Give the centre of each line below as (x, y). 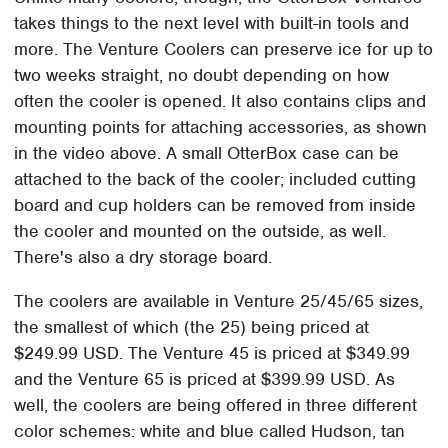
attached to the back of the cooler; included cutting (215, 178)
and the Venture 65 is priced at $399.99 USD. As (205, 378)
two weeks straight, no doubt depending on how (202, 74)
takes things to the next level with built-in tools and (212, 22)
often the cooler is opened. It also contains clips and (220, 100)
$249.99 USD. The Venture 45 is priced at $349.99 (212, 352)
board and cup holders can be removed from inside (215, 204)
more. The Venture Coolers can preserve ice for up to (224, 48)
